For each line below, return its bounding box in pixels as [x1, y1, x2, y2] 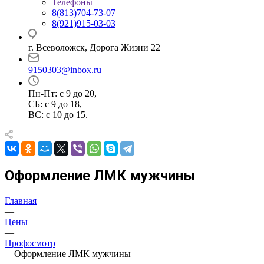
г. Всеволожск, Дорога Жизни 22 [28, 42, 160, 52]
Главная [5, 195, 37, 206]
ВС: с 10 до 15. [28, 110, 88, 120]
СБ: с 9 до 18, [28, 99, 82, 109]
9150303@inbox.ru [28, 65, 101, 75]
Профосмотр [5, 237, 55, 248]
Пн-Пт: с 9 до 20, [28, 88, 97, 98]
